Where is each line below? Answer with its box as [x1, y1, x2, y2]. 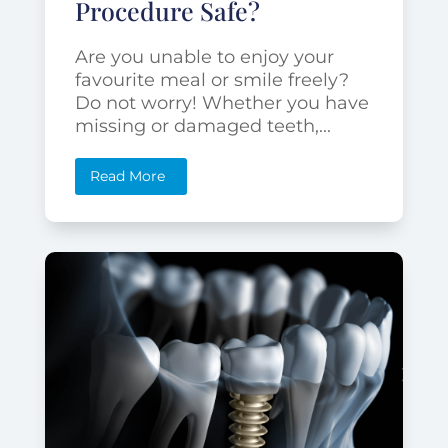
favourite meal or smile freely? [74, 68, 349, 91]
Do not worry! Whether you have [74, 91, 369, 114]
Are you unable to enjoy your [74, 45, 334, 68]
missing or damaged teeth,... [74, 114, 331, 137]
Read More [89, 166, 165, 185]
